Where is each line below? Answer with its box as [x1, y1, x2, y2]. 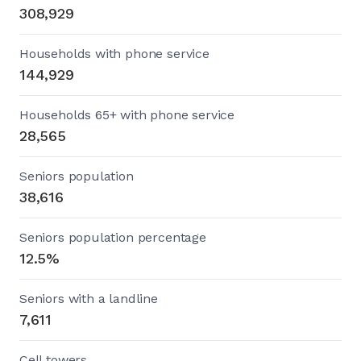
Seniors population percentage [19, 229, 206, 245]
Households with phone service [19, 45, 210, 61]
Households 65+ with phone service [19, 106, 235, 122]
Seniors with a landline [19, 290, 158, 306]
